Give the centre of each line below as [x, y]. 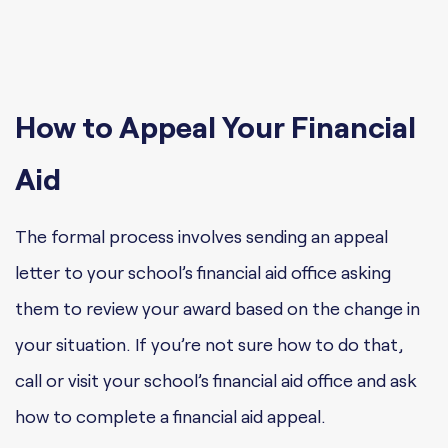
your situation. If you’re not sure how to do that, [209, 344]
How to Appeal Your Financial [215, 126]
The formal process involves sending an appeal [201, 236]
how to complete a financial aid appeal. [170, 416]
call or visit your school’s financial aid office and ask [216, 380]
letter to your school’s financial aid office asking [203, 272]
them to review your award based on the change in [217, 308]
